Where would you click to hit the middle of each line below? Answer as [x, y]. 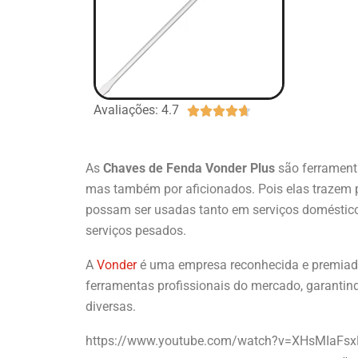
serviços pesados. [136, 230]
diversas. [111, 306]
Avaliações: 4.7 [136, 109]
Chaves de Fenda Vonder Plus [189, 168]
